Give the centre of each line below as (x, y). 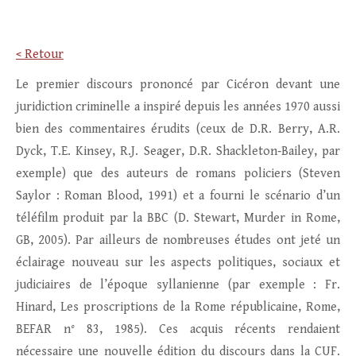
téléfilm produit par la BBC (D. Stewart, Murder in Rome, (178, 219)
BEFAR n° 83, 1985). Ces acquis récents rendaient (178, 330)
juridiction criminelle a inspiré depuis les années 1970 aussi (178, 107)
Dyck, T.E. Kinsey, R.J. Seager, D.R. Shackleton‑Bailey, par (178, 152)
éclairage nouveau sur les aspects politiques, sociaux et (178, 263)
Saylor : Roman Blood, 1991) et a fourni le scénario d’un (178, 196)
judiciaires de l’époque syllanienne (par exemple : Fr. (178, 285)
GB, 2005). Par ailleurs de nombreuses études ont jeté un (178, 241)
